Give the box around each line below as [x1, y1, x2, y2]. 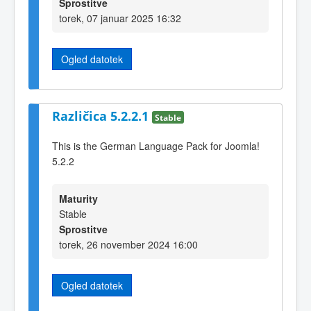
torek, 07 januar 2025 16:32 [59, 10, 181, 25]
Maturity [59, 192, 98, 206]
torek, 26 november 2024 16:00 [59, 237, 198, 252]
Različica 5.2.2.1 [52, 108, 152, 125]
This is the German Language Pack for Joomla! [52, 138, 260, 153]
